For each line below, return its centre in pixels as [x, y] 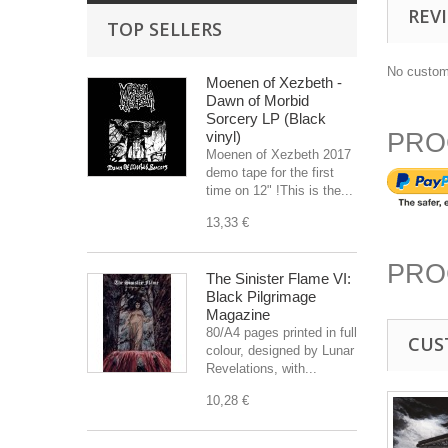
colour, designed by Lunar [280, 350]
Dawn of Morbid [257, 100]
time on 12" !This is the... [279, 190]
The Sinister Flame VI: [278, 278]
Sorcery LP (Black [266, 118]
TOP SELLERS [164, 29]
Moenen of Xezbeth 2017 [278, 154]
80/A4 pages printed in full [281, 332]
